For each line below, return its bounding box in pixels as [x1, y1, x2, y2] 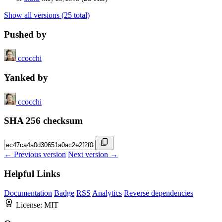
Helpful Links [4, 168, 60, 179]
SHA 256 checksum [4, 115, 83, 126]
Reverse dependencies [124, 188, 193, 197]
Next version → [68, 150, 118, 159]
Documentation [4, 188, 52, 197]
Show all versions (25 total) [4, 10, 90, 19]
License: [16, 200, 44, 209]
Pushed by [4, 29, 47, 40]
